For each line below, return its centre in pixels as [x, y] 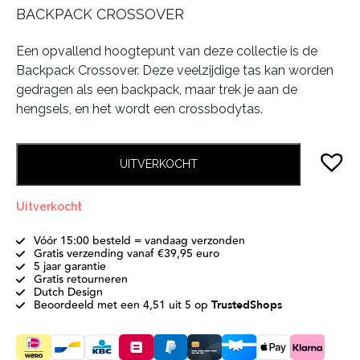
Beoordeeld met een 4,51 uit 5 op [123, 305]
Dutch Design [68, 292]
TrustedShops [247, 305]
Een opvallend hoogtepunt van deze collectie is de [167, 51]
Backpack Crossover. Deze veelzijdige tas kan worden [175, 70]
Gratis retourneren [81, 279]
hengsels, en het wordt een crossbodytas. [139, 108]
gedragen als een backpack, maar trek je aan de [157, 89]
